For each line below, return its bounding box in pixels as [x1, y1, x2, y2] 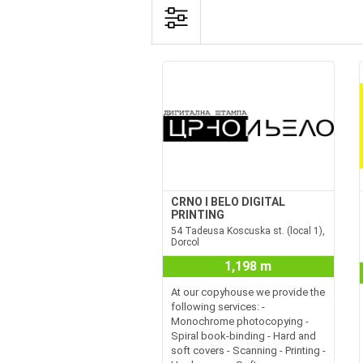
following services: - [170, 301, 265, 313]
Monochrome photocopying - [170, 315, 309, 327]
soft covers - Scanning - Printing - [170, 344, 326, 357]
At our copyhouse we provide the [170, 286, 325, 298]
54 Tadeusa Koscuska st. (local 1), [170, 225, 325, 237]
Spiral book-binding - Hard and [170, 330, 316, 342]
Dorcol [170, 237, 199, 248]
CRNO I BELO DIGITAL [170, 195, 285, 208]
